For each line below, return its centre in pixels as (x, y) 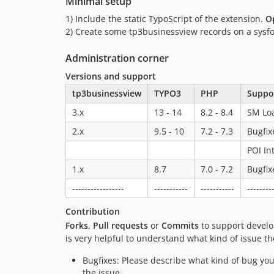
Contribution (93, 212)
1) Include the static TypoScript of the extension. (165, 19)
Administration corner (117, 58)
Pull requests (120, 226)
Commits (180, 226)
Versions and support (111, 76)
